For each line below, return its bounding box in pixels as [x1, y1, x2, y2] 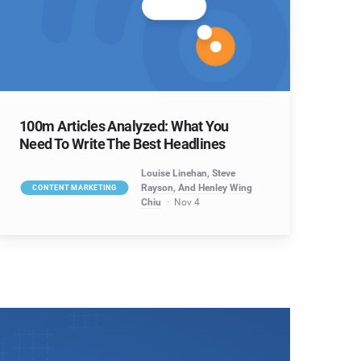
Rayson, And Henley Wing [140, 182, 252, 194]
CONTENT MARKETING [31, 183, 118, 192]
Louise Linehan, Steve [140, 168, 235, 180]
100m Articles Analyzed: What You [19, 118, 229, 135]
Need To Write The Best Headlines [19, 135, 226, 153]
